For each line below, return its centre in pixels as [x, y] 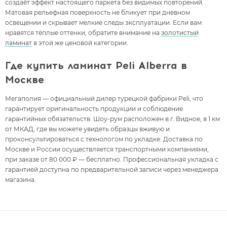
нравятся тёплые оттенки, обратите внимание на [83, 32]
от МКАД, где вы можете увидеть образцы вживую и [87, 129]
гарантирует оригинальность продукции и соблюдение [94, 108]
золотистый [180, 32]
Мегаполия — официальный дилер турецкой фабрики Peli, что [104, 98]
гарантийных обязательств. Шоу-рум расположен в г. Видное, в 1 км [112, 119]
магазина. [21, 179]
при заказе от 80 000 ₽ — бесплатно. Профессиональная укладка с [112, 159]
